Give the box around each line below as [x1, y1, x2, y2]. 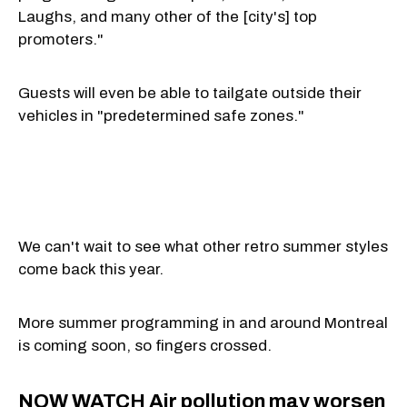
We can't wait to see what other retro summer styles [18, 237, 388, 255]
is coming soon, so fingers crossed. [18, 336, 272, 354]
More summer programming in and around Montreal [18, 313, 388, 332]
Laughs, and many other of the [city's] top [18, 7, 317, 25]
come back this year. [18, 260, 164, 278]
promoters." [18, 30, 104, 48]
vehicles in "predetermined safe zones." [18, 106, 304, 124]
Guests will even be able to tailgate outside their [18, 84, 362, 102]
